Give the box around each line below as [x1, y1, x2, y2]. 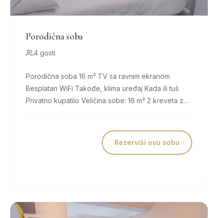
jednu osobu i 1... [26, 109, 79, 117]
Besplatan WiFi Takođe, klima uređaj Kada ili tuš [26, 84, 75, 92]
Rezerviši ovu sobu [114, 138, 180, 146]
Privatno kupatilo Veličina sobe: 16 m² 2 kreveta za [26, 96, 82, 105]
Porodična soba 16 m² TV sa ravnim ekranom [26, 72, 79, 80]
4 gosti [34, 49, 56, 57]
